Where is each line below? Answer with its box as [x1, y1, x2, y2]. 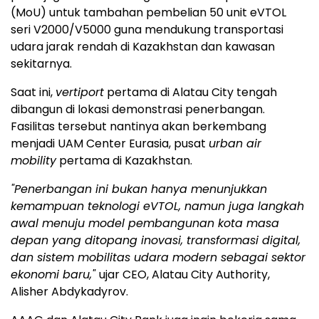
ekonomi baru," [11, 266, 99, 283]
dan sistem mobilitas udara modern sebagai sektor [11, 249, 305, 266]
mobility [11, 152, 56, 169]
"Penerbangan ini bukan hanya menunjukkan [11, 181, 267, 198]
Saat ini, [11, 84, 56, 101]
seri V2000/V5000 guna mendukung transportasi [11, 21, 283, 38]
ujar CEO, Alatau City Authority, [99, 266, 270, 283]
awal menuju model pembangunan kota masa [11, 215, 279, 232]
